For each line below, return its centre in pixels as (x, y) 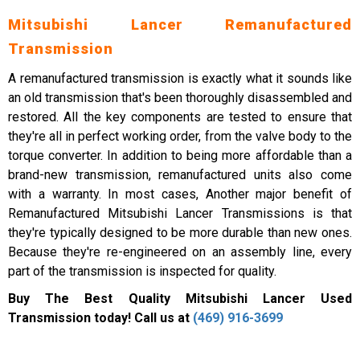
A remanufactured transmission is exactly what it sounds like (180, 78)
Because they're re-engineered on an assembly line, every (180, 252)
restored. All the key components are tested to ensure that (180, 117)
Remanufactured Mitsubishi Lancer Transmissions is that (180, 213)
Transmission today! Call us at (100, 318)
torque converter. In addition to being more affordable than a (180, 155)
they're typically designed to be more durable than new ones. (180, 233)
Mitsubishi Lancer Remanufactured (180, 25)
